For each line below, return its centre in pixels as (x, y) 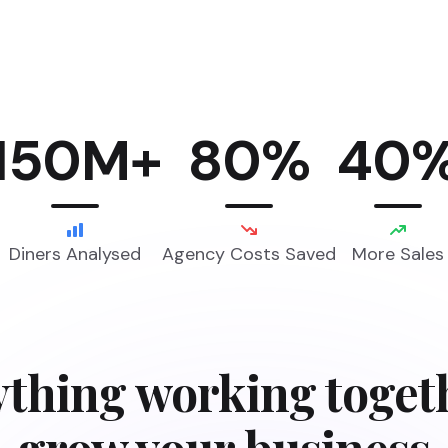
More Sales (397, 254)
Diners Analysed (75, 254)
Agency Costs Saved (248, 254)
